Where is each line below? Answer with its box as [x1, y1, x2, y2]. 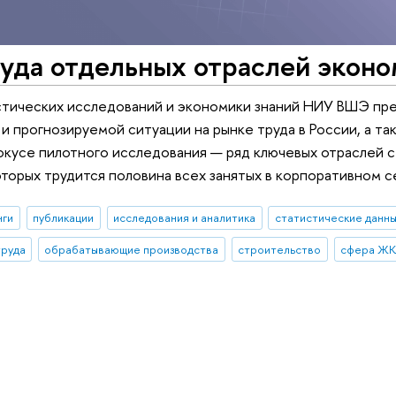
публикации [33, 209, 95, 226]
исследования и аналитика [113, 209, 256, 226]
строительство [238, 241, 322, 258]
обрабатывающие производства [44, 241, 219, 258]
